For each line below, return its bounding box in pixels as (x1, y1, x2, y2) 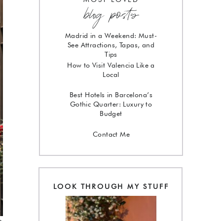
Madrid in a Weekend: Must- (65, 32, 157, 39)
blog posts (84, 3, 139, 27)
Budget (100, 110, 122, 117)
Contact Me (92, 130, 130, 138)
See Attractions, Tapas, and (67, 41, 155, 49)
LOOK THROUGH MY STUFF (53, 183, 169, 190)
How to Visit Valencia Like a (67, 61, 155, 69)
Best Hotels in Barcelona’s (70, 91, 152, 99)
